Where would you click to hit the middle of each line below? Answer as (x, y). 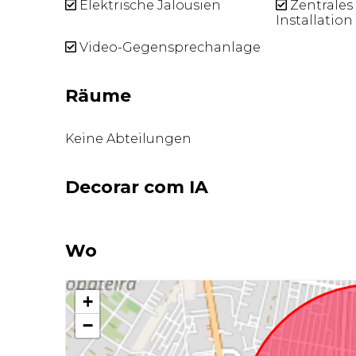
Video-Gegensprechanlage (169, 48)
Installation (314, 20)
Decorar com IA (137, 187)
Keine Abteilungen (129, 138)
